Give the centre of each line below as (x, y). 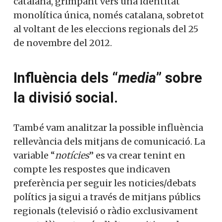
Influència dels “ (66, 78)
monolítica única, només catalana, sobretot (109, 15)
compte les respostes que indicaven (92, 169)
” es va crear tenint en (137, 155)
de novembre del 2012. (63, 43)
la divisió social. (66, 97)
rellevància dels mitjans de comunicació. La (109, 141)
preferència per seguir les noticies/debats (105, 183)
